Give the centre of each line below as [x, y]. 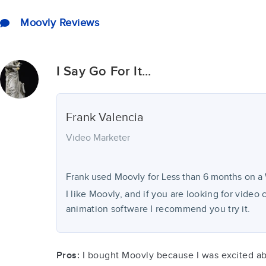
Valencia [121, 118]
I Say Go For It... [104, 72]
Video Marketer [98, 138]
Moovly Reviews [60, 23]
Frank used [88, 177]
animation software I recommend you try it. [158, 209]
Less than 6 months [201, 177]
